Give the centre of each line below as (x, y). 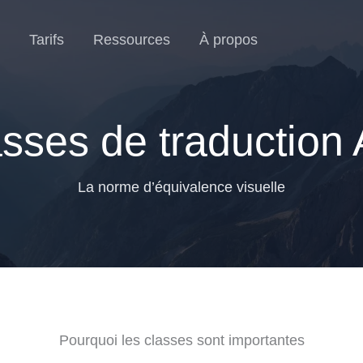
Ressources (132, 40)
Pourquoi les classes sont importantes (181, 340)
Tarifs (47, 40)
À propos (228, 40)
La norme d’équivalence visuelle (181, 187)
